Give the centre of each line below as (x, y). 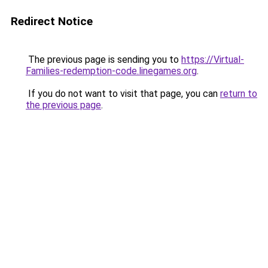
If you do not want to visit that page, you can (123, 94)
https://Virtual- (213, 60)
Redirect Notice (52, 21)
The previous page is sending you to (103, 60)
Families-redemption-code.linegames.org (111, 71)
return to (239, 94)
